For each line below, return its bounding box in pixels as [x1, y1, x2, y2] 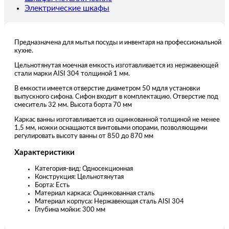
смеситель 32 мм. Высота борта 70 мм [14, 101, 132, 108]
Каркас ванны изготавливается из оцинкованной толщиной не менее [14, 116, 220, 123]
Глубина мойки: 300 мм [35, 206, 105, 213]
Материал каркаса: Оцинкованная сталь [35, 190, 154, 197]
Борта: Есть [35, 181, 70, 189]
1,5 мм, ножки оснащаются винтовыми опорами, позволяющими [14, 124, 207, 131]
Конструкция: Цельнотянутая [35, 173, 124, 180]
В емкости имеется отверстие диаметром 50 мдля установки [14, 85, 200, 92]
